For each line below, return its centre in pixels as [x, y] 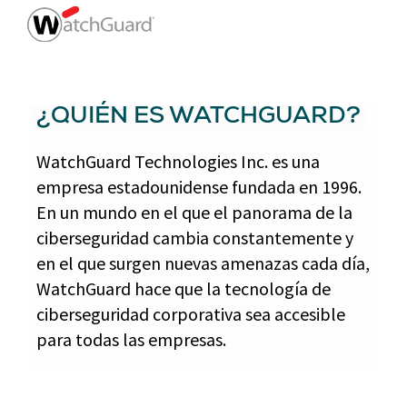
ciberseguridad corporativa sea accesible [191, 314]
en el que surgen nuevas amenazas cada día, [203, 263]
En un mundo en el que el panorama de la [194, 212]
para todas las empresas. [131, 339]
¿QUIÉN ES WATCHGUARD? [199, 118]
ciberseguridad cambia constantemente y [195, 238]
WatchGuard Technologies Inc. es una [178, 161]
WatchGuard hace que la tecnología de [184, 288]
